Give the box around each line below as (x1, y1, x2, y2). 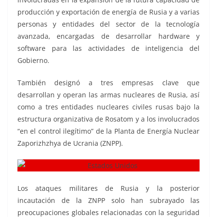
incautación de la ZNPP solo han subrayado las (17, 196, 200, 205)
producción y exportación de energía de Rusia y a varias (17, 7, 200, 16)
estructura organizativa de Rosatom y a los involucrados (17, 114, 200, 124)
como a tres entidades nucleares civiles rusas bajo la (17, 102, 200, 111)
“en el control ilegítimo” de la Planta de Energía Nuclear (17, 126, 200, 136)
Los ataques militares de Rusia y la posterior (17, 184, 200, 193)
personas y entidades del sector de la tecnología (17, 19, 200, 29)
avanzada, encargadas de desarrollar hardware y (17, 31, 200, 41)
